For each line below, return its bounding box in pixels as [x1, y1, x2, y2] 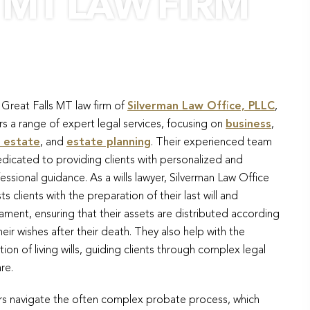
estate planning [66, 137, 151, 148]
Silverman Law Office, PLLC [127, 101, 275, 112]
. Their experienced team [151, 137, 272, 148]
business [226, 119, 271, 130]
